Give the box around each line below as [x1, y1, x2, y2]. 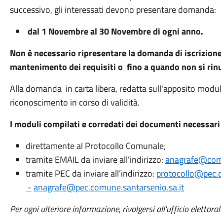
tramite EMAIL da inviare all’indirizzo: [25, 153, 165, 166]
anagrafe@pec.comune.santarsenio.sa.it [33, 181, 184, 194]
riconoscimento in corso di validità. [9, 96, 140, 109]
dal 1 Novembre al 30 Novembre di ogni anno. [27, 25, 203, 38]
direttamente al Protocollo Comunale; [25, 139, 166, 152]
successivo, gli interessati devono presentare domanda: [9, 3, 216, 16]
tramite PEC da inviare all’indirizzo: [25, 167, 156, 180]
